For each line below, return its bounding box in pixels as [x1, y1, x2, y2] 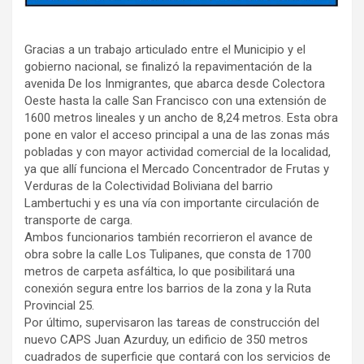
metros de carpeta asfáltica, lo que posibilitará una [24, 264, 295, 279]
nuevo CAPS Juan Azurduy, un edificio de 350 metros [24, 332, 308, 348]
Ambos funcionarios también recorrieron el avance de [24, 230, 313, 245]
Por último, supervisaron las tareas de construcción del [24, 315, 319, 331]
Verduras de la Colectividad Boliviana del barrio [24, 179, 273, 194]
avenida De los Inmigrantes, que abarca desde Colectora [24, 76, 325, 92]
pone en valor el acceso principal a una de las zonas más [24, 128, 330, 143]
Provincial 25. [24, 298, 97, 314]
